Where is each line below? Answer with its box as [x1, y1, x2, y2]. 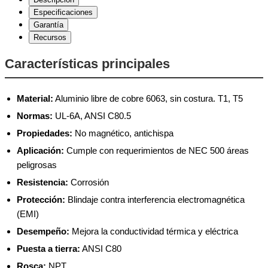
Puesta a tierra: [17, 243, 80, 254]
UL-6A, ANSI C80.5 [53, 110, 131, 121]
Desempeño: [17, 226, 69, 236]
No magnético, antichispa [72, 127, 173, 138]
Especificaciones [33, 7, 93, 17]
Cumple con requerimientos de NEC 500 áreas [64, 145, 249, 156]
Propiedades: [17, 127, 72, 138]
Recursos [33, 32, 66, 42]
